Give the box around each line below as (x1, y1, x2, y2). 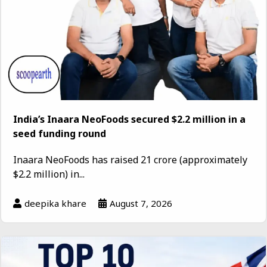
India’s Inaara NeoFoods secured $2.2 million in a (13, 113, 246, 126)
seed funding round (13, 127, 106, 141)
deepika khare (24, 197, 86, 210)
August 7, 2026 (110, 197, 172, 210)
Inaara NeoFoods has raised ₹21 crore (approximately (13, 153, 247, 167)
